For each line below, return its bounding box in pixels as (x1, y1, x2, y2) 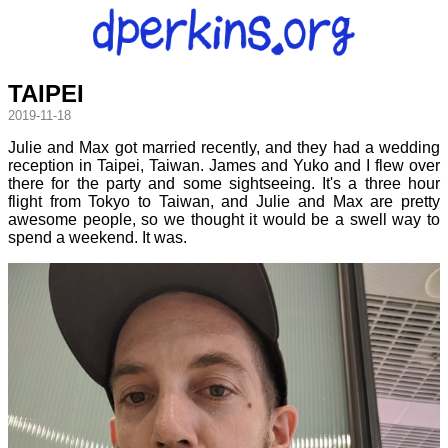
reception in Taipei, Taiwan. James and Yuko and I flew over (8, 156, 440, 174)
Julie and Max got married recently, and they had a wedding (8, 138, 440, 156)
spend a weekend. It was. (8, 228, 187, 246)
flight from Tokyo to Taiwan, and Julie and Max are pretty (8, 192, 440, 210)
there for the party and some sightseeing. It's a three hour (8, 174, 440, 192)
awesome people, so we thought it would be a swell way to (8, 210, 440, 228)
